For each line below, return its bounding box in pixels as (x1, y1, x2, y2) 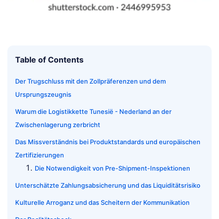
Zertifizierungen (15, 151, 64, 159)
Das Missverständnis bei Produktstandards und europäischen (15, 138, 200, 146)
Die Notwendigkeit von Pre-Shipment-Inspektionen (35, 164, 190, 173)
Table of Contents (15, 55, 84, 65)
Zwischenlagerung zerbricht (15, 121, 100, 129)
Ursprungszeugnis (15, 90, 71, 99)
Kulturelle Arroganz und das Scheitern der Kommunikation (15, 198, 190, 207)
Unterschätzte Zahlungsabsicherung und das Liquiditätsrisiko (15, 181, 200, 190)
